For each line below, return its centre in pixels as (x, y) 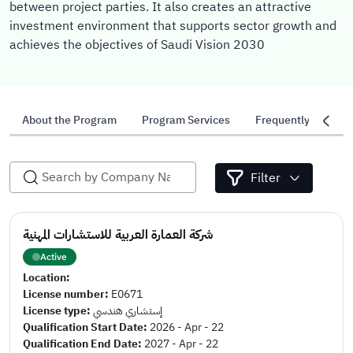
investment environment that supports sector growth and (173, 26)
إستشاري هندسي (128, 311)
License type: (58, 311)
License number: (67, 294)
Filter (266, 178)
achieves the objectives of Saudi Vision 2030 (137, 45)
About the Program (69, 120)
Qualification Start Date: (86, 327)
